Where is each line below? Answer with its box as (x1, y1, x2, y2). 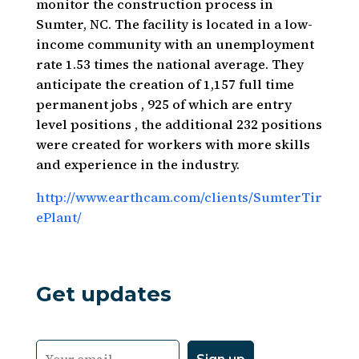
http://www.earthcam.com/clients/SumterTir (35, 188, 322, 206)
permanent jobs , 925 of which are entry (35, 95, 292, 113)
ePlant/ (35, 208, 82, 226)
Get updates (35, 281, 171, 307)
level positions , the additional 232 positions (35, 115, 322, 133)
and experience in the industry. (35, 155, 240, 173)
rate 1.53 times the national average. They (35, 55, 304, 73)
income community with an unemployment (35, 35, 314, 53)
